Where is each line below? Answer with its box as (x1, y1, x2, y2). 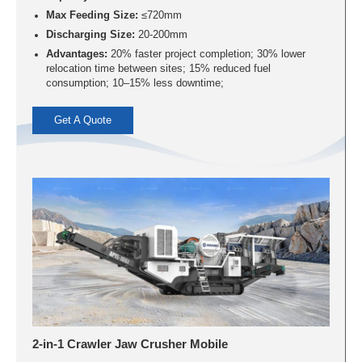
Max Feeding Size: (45, 9, 138, 21)
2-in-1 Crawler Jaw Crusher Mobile (32, 337, 229, 351)
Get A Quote (54, 115, 112, 127)
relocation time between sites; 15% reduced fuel (45, 62, 271, 74)
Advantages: (45, 48, 107, 60)
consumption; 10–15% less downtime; (45, 77, 224, 89)
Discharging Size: (45, 28, 135, 40)
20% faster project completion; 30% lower (107, 48, 305, 60)
